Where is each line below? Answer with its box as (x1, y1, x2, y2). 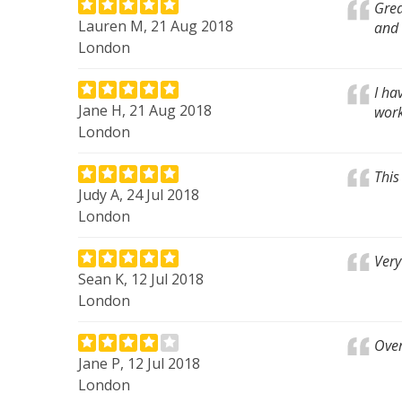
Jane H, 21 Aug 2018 (78, 100, 212, 120)
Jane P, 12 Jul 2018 (78, 354, 200, 373)
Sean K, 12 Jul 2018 (78, 269, 204, 289)
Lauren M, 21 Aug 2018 (78, 16, 233, 36)
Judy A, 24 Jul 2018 (78, 185, 199, 205)
